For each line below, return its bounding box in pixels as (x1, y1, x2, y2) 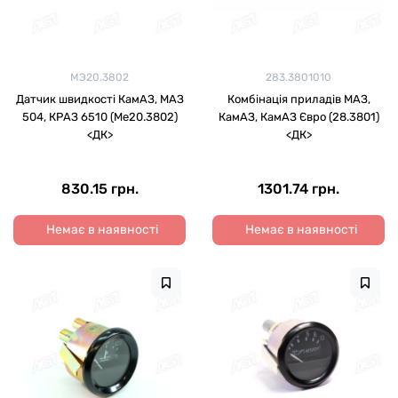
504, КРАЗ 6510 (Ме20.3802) (21, 110, 178, 123)
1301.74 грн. (258, 180, 339, 197)
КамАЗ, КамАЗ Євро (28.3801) (218, 110, 379, 123)
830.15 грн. (60, 180, 139, 197)
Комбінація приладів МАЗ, (227, 92, 370, 106)
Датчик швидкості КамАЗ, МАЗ (15, 92, 184, 106)
